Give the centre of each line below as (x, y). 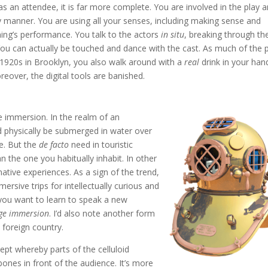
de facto (55, 145)
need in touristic (102, 145)
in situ (173, 35)
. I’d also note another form (102, 214)
